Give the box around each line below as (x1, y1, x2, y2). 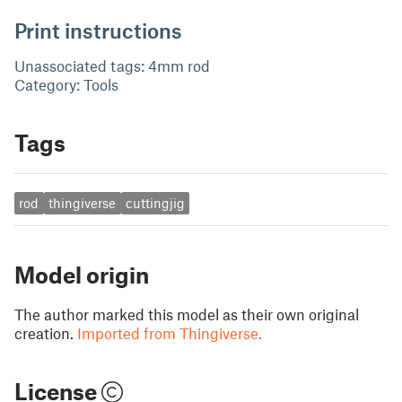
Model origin (14, 260, 149, 288)
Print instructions (14, 17, 182, 43)
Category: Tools (14, 75, 118, 93)
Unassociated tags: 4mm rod (14, 57, 210, 74)
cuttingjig (125, 195, 185, 212)
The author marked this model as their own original (14, 304, 359, 323)
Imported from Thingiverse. (77, 323, 262, 342)
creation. (14, 323, 74, 342)
